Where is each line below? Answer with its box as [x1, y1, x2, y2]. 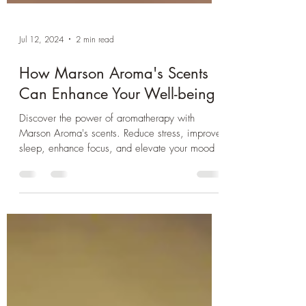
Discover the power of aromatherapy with [19, 180, 195, 193]
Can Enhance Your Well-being [19, 152, 215, 171]
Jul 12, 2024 [19, 101, 64, 113]
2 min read [76, 101, 114, 113]
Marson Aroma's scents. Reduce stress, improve [19, 195, 221, 208]
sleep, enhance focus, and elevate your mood [19, 210, 214, 223]
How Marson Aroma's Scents [19, 132, 208, 151]
